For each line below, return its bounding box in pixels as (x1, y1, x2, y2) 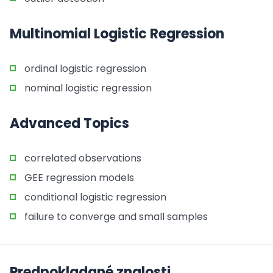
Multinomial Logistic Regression (10, 24, 224, 43)
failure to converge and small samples (24, 210, 208, 224)
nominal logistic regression (24, 81, 152, 95)
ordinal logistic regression (24, 62, 146, 76)
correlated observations (24, 151, 141, 165)
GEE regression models (24, 171, 134, 185)
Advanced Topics (10, 114, 129, 133)
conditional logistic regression (24, 190, 166, 204)
